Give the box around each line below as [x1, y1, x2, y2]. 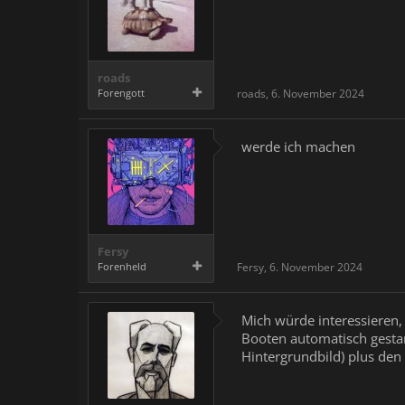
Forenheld [98, 259, 146, 273]
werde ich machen [241, 137, 355, 155]
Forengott [98, 86, 145, 99]
